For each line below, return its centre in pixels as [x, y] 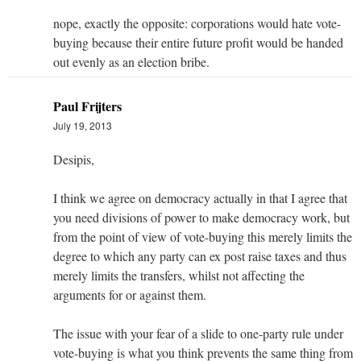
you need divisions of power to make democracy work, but [201, 217]
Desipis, [74, 159]
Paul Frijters [87, 106]
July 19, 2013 [83, 125]
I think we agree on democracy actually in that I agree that [200, 197]
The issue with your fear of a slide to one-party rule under [198, 333]
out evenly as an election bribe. [131, 61]
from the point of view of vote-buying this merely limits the [203, 236]
